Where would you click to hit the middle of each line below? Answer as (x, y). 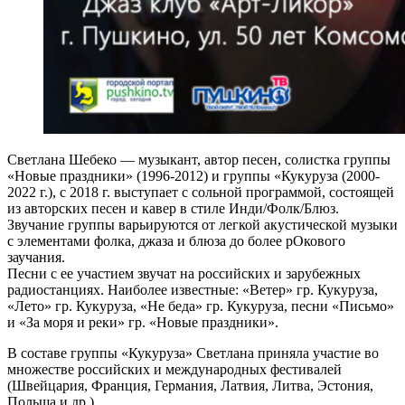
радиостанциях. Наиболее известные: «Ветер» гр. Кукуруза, (193, 289)
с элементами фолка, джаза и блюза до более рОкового (176, 240)
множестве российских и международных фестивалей (174, 369)
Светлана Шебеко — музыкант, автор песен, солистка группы (199, 159)
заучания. (36, 257)
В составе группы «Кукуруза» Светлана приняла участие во (193, 353)
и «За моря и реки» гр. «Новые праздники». (143, 322)
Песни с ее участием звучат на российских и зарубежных (184, 273)
